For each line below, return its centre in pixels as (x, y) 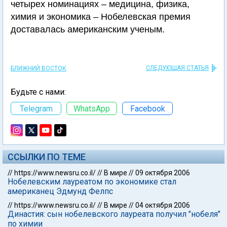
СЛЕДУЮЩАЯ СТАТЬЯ (177, 68)
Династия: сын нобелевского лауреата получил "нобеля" (114, 214)
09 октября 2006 (163, 173)
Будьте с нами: (38, 92)
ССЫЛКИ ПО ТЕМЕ (47, 157)
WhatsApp (92, 108)
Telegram (36, 108)
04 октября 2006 (163, 205)
